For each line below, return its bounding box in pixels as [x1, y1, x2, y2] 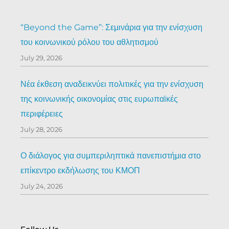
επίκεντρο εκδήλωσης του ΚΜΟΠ [20, 166, 140, 176]
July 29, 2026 [20, 54, 62, 62]
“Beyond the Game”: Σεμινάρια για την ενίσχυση [20, 22, 202, 33]
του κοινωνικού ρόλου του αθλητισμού [20, 37, 158, 48]
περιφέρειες [20, 109, 63, 119]
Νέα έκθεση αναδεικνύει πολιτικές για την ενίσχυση [20, 79, 203, 89]
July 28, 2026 [20, 125, 62, 134]
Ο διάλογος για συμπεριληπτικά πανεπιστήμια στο [20, 151, 201, 161]
